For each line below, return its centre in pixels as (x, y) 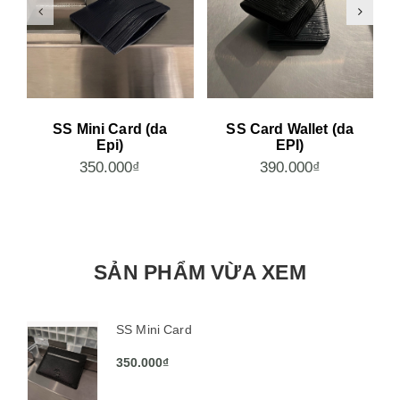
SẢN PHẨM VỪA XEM (200, 272)
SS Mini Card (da (110, 129)
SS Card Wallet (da (290, 129)
